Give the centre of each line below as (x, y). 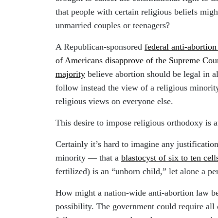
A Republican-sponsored (100, 46)
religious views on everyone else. (114, 101)
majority (70, 74)
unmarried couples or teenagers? (113, 25)
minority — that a (88, 157)
